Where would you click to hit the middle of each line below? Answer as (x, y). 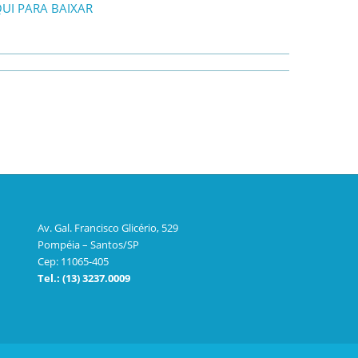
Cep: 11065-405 (73, 262)
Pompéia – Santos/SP (88, 245)
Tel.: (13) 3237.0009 (84, 278)
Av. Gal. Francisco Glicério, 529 (107, 228)
